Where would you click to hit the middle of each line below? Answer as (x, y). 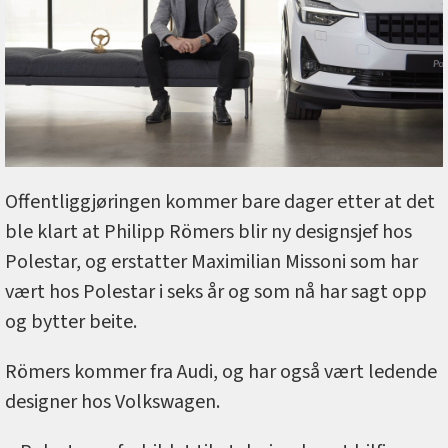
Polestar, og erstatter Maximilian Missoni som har (211, 262)
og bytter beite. (73, 322)
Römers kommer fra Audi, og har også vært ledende (221, 372)
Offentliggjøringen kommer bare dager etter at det (220, 202)
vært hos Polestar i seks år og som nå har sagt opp (216, 292)
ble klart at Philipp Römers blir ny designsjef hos (208, 232)
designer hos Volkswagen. (112, 402)
